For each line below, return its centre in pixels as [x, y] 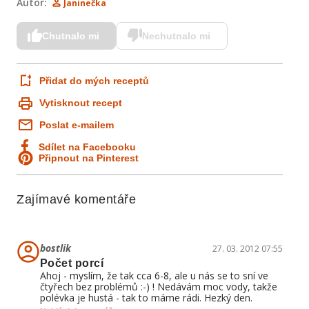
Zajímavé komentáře [77, 199]
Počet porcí [72, 263]
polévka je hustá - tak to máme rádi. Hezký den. [146, 298]
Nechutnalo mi [176, 36]
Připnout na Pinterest [89, 158]
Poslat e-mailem [77, 125]
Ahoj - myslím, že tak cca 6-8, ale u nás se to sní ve [154, 276]
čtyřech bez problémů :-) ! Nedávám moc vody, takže [159, 287]
